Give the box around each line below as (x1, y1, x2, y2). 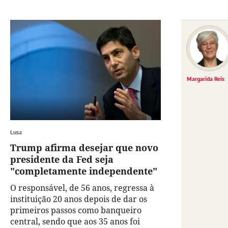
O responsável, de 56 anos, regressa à (10, 182, 154, 194)
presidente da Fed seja (10, 153, 113, 166)
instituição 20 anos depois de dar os (10, 193, 147, 205)
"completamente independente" (10, 165, 157, 178)
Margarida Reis (187, 75, 224, 83)
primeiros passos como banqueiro (10, 205, 141, 216)
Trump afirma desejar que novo (10, 141, 158, 154)
